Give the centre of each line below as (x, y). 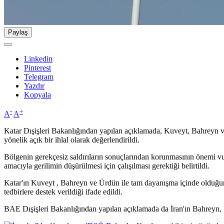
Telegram (39, 77)
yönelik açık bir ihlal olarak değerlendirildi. (72, 140)
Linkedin (38, 59)
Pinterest (37, 68)
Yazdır (34, 86)
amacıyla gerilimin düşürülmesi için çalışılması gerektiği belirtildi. (107, 166)
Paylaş (18, 32)
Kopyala (37, 95)
